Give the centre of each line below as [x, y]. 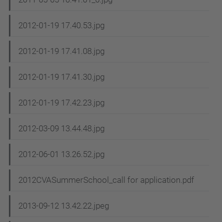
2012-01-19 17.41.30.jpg [61, 77]
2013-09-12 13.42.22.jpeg [64, 206]
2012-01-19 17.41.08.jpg [61, 51]
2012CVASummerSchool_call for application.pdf [106, 180]
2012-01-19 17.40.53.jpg [61, 26]
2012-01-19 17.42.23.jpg [61, 103]
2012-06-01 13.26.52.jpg [61, 154]
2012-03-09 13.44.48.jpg [61, 129]
